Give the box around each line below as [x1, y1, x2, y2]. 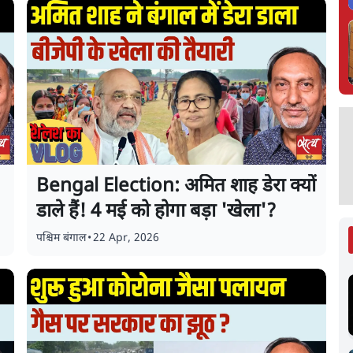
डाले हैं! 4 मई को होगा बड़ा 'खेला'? [36, 199, 277, 225]
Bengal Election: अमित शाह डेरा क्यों [36, 174, 317, 199]
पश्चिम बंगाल [36, 231, 87, 246]
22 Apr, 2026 [93, 231, 160, 246]
